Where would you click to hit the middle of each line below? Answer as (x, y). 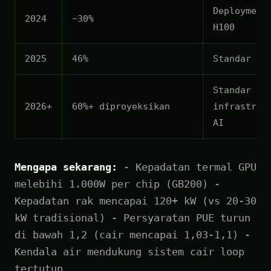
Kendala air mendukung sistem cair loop (129, 251)
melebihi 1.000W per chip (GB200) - (117, 184)
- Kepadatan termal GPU (187, 167)
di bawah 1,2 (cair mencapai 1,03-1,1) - (132, 234)
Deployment (240, 11)
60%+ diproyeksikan (121, 106)
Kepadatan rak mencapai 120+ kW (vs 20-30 (135, 201)
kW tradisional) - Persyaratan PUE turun (132, 217)
